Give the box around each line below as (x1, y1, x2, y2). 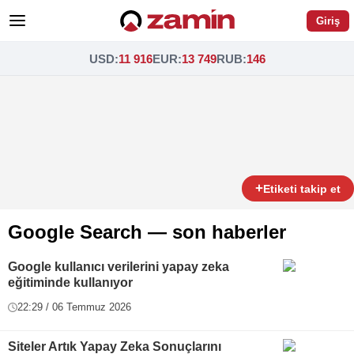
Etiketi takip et (263, 182, 341, 195)
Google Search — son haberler (8, 221, 286, 243)
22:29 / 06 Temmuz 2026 (17, 301, 131, 313)
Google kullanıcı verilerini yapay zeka (8, 260, 229, 273)
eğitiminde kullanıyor (8, 276, 133, 289)
